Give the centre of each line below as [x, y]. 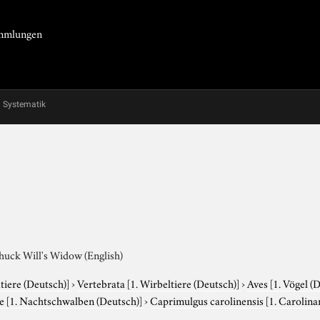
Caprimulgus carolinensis [208, 300]
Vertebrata [102, 282]
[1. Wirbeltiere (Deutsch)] [184, 282]
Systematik [24, 104]
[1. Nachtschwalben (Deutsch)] [75, 300]
